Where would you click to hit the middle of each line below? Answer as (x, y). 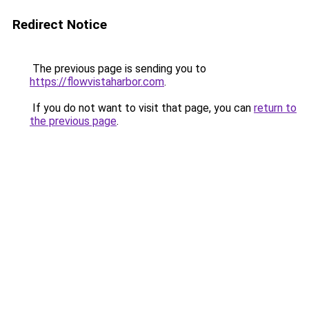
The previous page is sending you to (118, 69)
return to (275, 108)
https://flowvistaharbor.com (97, 82)
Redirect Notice (60, 24)
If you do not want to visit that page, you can (142, 108)
